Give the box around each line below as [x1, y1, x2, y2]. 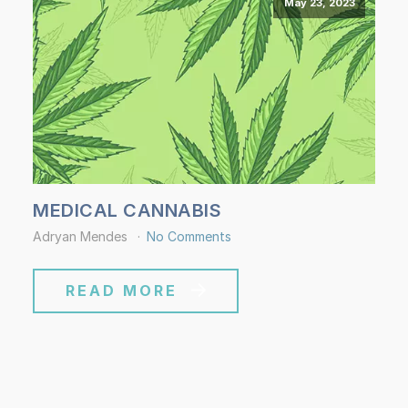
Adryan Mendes [33, 228, 131, 244]
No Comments [147, 228, 231, 244]
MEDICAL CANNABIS [33, 199, 221, 221]
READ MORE [66, 280, 178, 300]
